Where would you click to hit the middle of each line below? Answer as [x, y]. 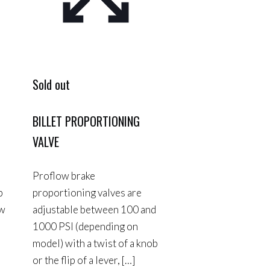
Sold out [51, 84]
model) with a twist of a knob [95, 243]
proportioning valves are [87, 193]
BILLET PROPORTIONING [86, 121]
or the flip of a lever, [76, 260]
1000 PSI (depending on [85, 227]
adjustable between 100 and [94, 210]
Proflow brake [64, 176]
